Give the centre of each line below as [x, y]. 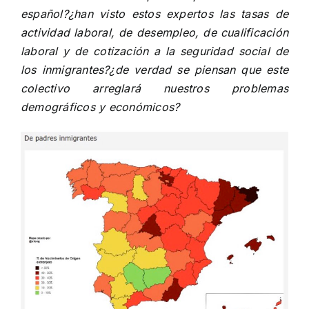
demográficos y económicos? [100, 107]
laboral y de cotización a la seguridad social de [154, 51]
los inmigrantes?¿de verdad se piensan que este [154, 70]
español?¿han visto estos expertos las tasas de [154, 14]
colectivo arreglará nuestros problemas [154, 88]
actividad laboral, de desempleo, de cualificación [154, 32]
